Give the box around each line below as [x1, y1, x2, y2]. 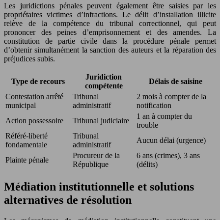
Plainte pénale [5, 156, 49, 165]
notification [137, 101, 171, 110]
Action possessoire [5, 116, 63, 125]
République [73, 160, 109, 169]
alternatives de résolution [4, 193, 132, 207]
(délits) [137, 160, 158, 169]
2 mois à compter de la [137, 92, 206, 101]
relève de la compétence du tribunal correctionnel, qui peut [4, 19, 216, 28]
